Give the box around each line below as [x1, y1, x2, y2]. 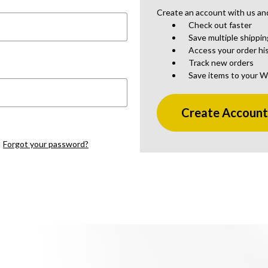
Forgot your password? [2, 138, 89, 149]
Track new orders [188, 57, 254, 68]
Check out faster [188, 20, 252, 30]
